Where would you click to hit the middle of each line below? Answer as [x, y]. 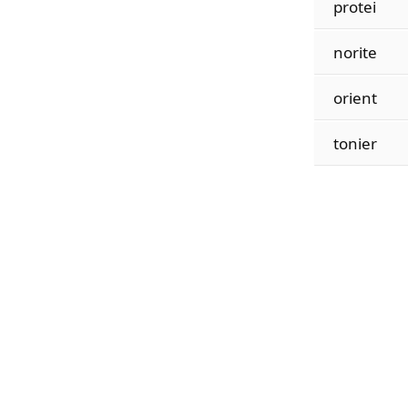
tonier [355, 143]
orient [355, 98]
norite [355, 52]
